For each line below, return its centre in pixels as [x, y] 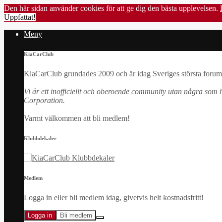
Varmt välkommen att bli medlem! [77, 118]
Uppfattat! [20, 17]
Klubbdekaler [40, 138]
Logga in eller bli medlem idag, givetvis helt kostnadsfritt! [114, 197]
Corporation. [44, 100]
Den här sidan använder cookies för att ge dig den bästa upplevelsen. [112, 8]
